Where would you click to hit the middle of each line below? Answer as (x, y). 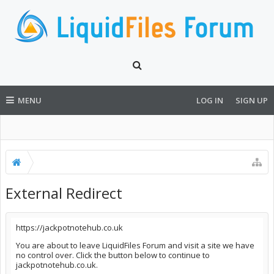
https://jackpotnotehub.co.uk (69, 228)
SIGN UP (252, 100)
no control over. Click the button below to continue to (113, 255)
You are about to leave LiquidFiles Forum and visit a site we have (135, 245)
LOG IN (210, 100)
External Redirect (64, 193)
